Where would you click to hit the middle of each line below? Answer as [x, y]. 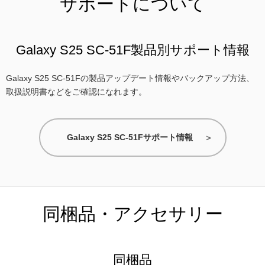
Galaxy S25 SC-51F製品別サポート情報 [132, 50]
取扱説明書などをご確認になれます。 [76, 91]
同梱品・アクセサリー [132, 214]
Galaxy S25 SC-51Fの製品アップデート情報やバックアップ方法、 [130, 78]
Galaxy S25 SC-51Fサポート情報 [130, 137]
